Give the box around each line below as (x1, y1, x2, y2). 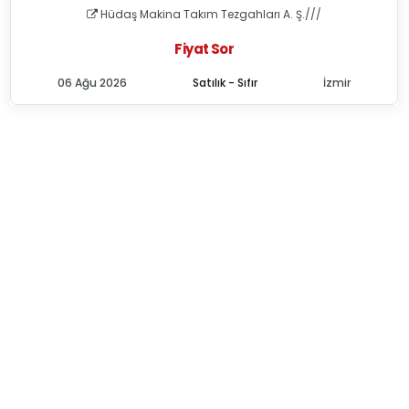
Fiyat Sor (174, 39, 234, 58)
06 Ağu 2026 (58, 75, 128, 90)
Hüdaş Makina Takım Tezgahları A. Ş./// (98, 6, 322, 22)
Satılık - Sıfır (193, 75, 258, 90)
